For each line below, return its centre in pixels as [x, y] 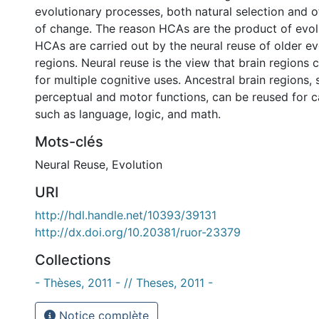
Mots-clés [69, 142]
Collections [73, 260]
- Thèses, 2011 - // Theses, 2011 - [124, 283]
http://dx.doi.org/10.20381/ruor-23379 [138, 232]
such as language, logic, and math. [128, 114]
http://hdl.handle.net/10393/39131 [126, 215]
